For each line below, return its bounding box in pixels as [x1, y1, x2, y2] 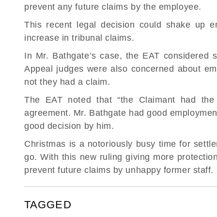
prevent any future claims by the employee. [24, 2, 201, 12]
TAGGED [24, 199, 72, 211]
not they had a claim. [24, 77, 110, 87]
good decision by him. [24, 121, 114, 131]
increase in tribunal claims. [24, 33, 135, 43]
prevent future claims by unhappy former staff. [24, 165, 214, 175]
